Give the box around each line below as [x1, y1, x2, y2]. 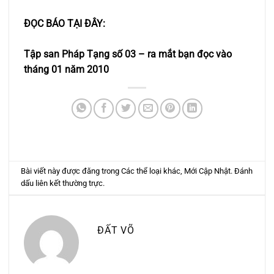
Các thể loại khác [121, 166, 181, 176]
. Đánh [231, 166, 253, 176]
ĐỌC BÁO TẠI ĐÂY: [24, 17, 105, 29]
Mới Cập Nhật [184, 166, 231, 176]
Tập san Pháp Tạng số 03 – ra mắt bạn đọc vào [24, 48, 232, 60]
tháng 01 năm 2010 [24, 63, 109, 75]
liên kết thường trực [35, 179, 103, 188]
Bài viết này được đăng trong [21, 166, 122, 176]
